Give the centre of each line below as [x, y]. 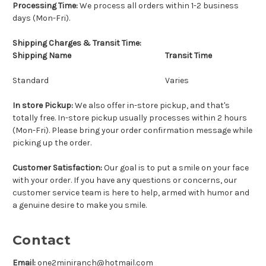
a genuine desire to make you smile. [80, 205]
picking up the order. [52, 142]
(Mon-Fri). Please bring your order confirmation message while [132, 130]
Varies [177, 80]
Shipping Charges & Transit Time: [78, 43]
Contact [42, 240]
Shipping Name [42, 55]
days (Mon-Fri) [41, 18]
